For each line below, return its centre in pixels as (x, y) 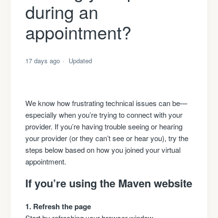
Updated (81, 61)
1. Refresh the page (58, 207)
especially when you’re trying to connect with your (104, 115)
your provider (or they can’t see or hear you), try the (107, 138)
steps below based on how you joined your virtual (103, 150)
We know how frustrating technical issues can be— (107, 103)
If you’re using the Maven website (109, 183)
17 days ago (43, 61)
